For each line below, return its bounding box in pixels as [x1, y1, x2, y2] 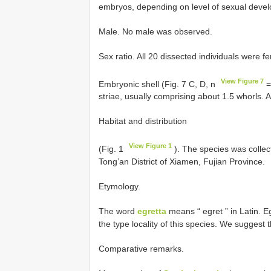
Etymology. [99, 181, 140, 191]
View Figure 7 [221, 77, 264, 85]
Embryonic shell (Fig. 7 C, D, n [99, 79, 218, 89]
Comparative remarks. [99, 243, 184, 253]
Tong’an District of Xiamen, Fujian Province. [99, 156, 265, 166]
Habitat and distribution [99, 116, 187, 126]
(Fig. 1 [99, 143, 126, 154]
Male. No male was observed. [99, 26, 212, 36]
